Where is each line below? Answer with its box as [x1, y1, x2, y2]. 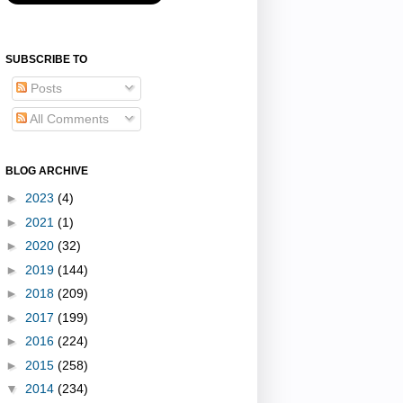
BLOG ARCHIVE [5, 164, 88, 177]
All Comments [27, 111, 109, 126]
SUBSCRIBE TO [5, 52, 87, 66]
